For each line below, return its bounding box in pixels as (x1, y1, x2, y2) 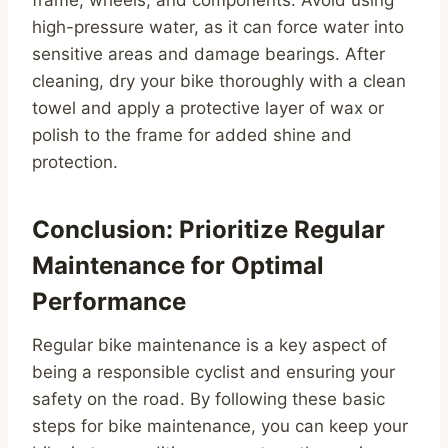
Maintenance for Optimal (32, 251, 324, 281)
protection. (32, 152, 118, 173)
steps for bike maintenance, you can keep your (32, 416, 408, 437)
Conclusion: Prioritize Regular (32, 215, 385, 245)
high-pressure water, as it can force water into (32, 17, 404, 38)
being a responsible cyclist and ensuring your (32, 362, 395, 383)
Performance (32, 287, 186, 317)
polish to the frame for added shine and (32, 125, 352, 146)
